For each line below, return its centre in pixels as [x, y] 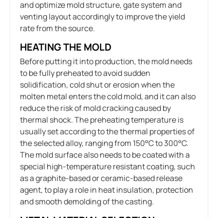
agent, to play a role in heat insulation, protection [107, 190]
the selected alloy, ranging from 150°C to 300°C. [104, 143]
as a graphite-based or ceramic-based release [101, 178]
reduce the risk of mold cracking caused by [95, 108]
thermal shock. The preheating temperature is [102, 119]
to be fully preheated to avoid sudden [85, 73]
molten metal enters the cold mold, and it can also [108, 96]
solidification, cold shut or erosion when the [97, 84]
